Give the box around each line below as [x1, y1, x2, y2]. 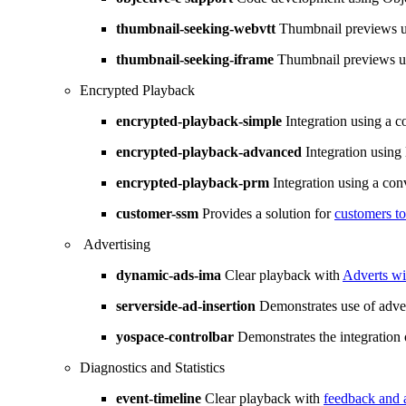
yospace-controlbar [116, 329, 234, 345]
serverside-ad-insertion [116, 298, 256, 314]
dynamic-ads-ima [116, 267, 221, 284]
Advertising [80, 237, 150, 253]
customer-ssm [116, 206, 202, 222]
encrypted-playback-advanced [116, 144, 302, 160]
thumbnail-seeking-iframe [116, 52, 277, 68]
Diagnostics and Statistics [80, 360, 225, 376]
